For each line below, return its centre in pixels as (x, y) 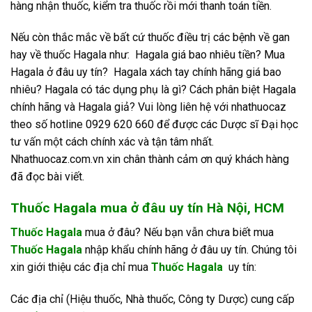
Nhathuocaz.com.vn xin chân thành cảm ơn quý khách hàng (150, 159)
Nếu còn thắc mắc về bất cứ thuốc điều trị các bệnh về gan (150, 38)
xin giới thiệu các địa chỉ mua (81, 267)
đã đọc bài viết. (47, 177)
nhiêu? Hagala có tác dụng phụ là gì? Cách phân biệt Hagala (153, 90)
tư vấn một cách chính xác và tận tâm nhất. (112, 142)
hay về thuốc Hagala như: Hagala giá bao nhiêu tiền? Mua (148, 55)
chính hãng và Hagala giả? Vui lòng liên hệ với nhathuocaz (148, 107)
